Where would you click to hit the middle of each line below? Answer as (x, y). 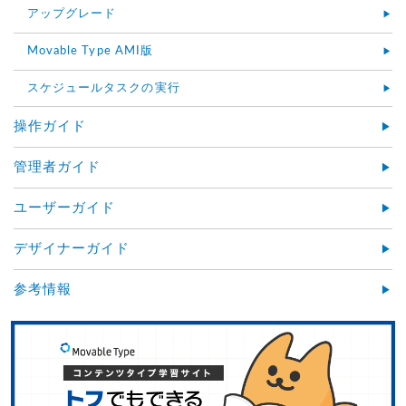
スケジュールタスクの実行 (104, 88)
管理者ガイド (58, 167)
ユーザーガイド (65, 208)
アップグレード (72, 14)
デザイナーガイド (72, 248)
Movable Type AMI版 (90, 51)
